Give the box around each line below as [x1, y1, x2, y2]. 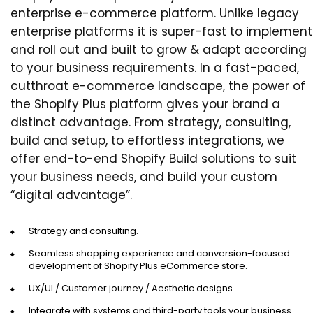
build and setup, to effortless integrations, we [10, 131, 284, 149]
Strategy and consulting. [29, 224, 138, 238]
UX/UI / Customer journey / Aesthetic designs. [29, 281, 235, 295]
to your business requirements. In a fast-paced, [10, 59, 299, 76]
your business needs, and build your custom [10, 168, 277, 185]
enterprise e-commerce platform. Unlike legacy [10, 4, 299, 22]
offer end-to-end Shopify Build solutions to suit [10, 150, 296, 167]
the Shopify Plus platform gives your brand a [10, 95, 280, 112]
